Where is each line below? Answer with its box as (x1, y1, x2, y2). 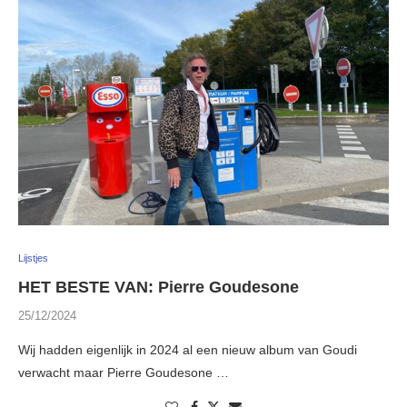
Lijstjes (18, 253, 48, 264)
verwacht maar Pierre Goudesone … (18, 365, 229, 381)
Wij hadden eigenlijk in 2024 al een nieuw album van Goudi (18, 342, 357, 358)
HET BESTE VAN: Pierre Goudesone (18, 278, 299, 297)
